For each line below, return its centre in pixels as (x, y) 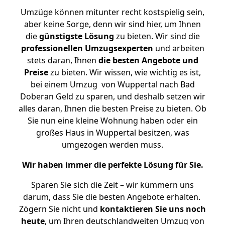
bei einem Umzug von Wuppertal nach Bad (113, 84)
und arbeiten (179, 48)
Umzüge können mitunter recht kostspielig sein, (113, 12)
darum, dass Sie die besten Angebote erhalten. (113, 197)
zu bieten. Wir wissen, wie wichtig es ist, (125, 72)
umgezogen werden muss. (113, 145)
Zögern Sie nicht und (60, 209)
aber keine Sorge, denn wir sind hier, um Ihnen (113, 24)
